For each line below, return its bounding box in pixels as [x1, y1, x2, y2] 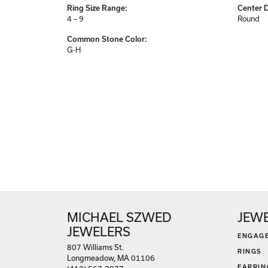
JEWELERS [67, 224, 130, 239]
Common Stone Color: [67, 35, 147, 44]
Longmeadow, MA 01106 [67, 254, 155, 263]
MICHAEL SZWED [67, 210, 172, 225]
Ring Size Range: [67, 4, 127, 13]
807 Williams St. [67, 243, 123, 252]
